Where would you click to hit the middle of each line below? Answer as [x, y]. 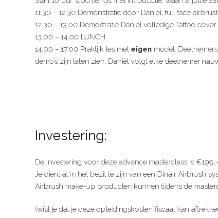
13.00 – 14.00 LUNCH [70, 37]
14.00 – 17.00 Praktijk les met [83, 49]
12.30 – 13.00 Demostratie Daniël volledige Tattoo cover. [126, 25]
